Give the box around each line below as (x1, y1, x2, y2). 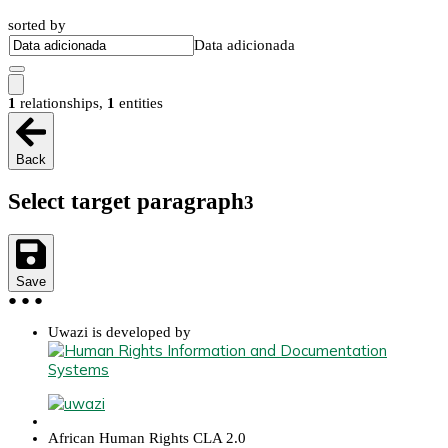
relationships (20, 94, 99, 111)
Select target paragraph (8, 188, 244, 214)
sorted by (8, 16, 66, 33)
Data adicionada (194, 36, 295, 53)
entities (119, 94, 163, 111)
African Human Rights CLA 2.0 (48, 429, 246, 446)
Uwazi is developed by (48, 323, 191, 340)
